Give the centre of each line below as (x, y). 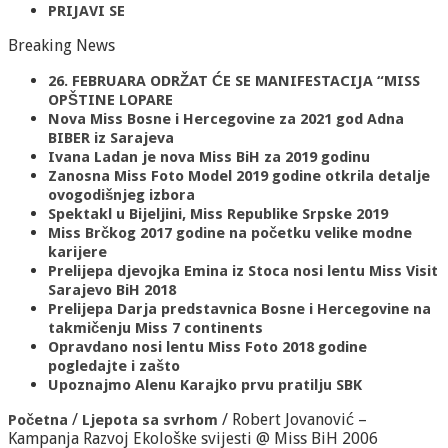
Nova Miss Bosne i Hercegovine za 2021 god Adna (226, 118)
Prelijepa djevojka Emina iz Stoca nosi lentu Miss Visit (243, 270)
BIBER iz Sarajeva (111, 137)
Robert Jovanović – (299, 419)
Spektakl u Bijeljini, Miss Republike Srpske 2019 (218, 213)
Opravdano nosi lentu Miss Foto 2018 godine (207, 346)
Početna (38, 419)
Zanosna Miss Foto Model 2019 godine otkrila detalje (239, 175)
